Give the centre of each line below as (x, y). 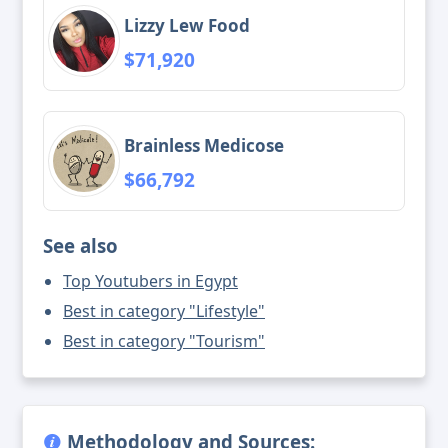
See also (80, 246)
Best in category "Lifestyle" (164, 311)
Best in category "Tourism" (164, 341)
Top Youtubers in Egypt (150, 281)
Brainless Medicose (204, 145)
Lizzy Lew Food (187, 25)
